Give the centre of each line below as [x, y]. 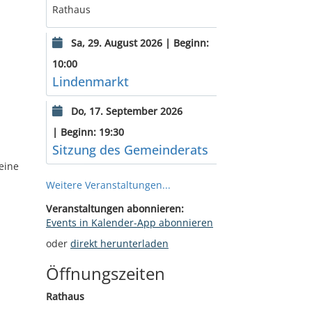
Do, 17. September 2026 [125, 111]
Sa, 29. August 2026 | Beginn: [138, 43]
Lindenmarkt [90, 81]
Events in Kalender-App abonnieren [129, 223]
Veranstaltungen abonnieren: [115, 209]
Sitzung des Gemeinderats [130, 150]
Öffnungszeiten [105, 273]
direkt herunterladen [119, 243]
